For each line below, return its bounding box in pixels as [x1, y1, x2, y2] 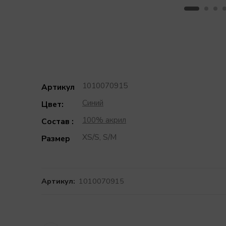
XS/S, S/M [82, 132, 117, 143]
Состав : [41, 116, 74, 127]
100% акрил [82, 115, 126, 126]
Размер [41, 133, 70, 144]
